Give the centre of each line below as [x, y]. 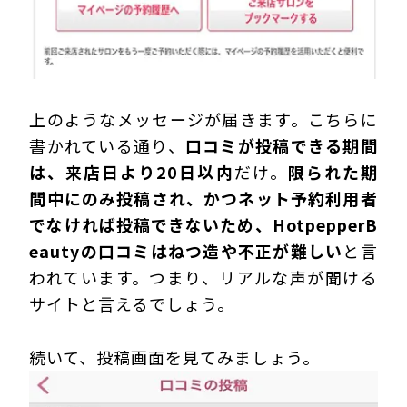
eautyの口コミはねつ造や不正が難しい [186, 251]
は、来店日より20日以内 [132, 172]
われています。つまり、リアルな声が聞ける [203, 278]
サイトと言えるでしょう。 [132, 304]
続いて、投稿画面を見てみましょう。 [175, 357]
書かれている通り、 [107, 146]
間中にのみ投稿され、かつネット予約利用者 [203, 199]
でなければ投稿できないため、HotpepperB [203, 225]
